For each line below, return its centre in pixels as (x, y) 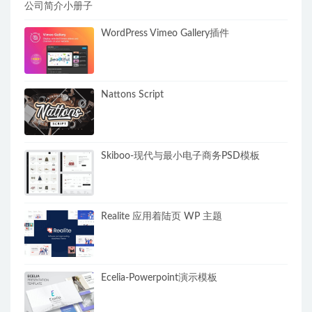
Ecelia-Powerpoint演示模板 (159, 278)
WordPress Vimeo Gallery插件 (165, 34)
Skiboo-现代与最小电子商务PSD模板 (180, 156)
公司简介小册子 (58, 7)
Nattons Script (132, 94)
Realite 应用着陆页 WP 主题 (162, 217)
